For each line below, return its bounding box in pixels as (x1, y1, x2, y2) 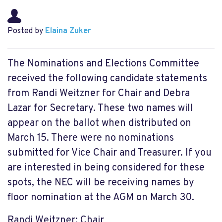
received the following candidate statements (7, 72, 207, 85)
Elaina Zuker (45, 26, 91, 36)
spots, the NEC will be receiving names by (7, 176, 194, 189)
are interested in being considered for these (7, 162, 205, 174)
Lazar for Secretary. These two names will (7, 102, 193, 115)
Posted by (7, 26, 45, 36)
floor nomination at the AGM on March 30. (7, 191, 194, 204)
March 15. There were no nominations (7, 132, 174, 145)
